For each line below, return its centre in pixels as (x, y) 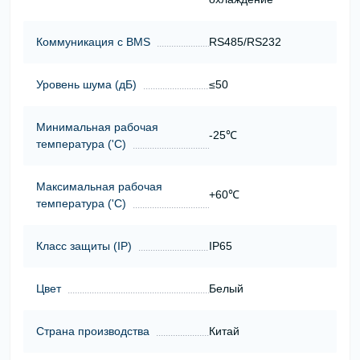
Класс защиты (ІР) (84, 245)
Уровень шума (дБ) (86, 84)
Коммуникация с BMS (93, 41)
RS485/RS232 (245, 41)
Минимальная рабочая (97, 127)
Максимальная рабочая (99, 186)
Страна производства (93, 331)
